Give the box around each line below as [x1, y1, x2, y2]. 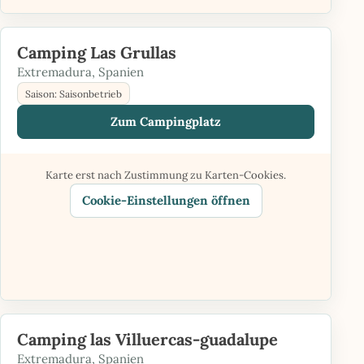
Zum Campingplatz [110, 114, 221, 129]
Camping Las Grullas [17, 41, 176, 63]
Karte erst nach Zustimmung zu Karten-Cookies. [45, 168, 286, 182]
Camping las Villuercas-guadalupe [17, 328, 278, 350]
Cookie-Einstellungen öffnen [81, 193, 250, 208]
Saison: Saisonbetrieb [25, 87, 122, 100]
